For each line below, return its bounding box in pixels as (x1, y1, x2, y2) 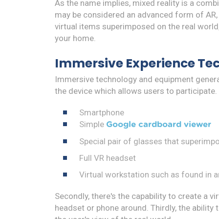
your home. (55, 33, 96, 43)
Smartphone (79, 107, 124, 117)
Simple (79, 119, 106, 129)
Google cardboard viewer (106, 120, 211, 129)
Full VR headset (79, 153, 136, 163)
